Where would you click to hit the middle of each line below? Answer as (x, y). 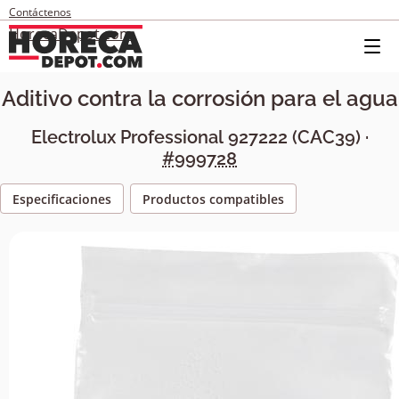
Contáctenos (40, 12)
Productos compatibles (213, 199)
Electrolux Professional (129, 137)
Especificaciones (62, 199)
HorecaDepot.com (71, 34)
